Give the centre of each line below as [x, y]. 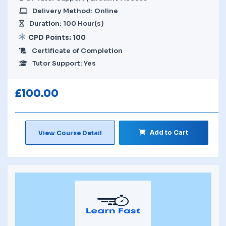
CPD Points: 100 [57, 37]
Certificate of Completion [77, 50]
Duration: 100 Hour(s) [67, 23]
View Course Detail [70, 133]
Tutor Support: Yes [64, 63]
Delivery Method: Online [75, 11]
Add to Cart [169, 132]
